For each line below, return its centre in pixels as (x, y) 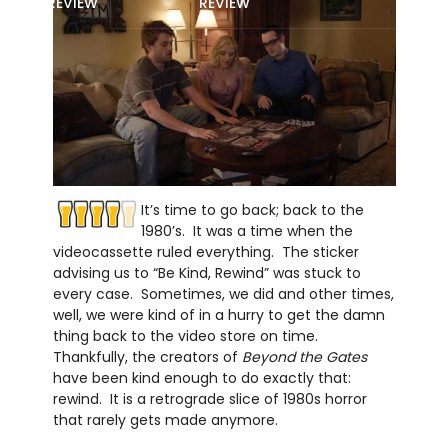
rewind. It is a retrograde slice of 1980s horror (209, 398)
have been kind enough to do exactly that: (201, 377)
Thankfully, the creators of (147, 356)
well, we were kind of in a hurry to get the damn (218, 314)
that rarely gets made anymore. (165, 419)
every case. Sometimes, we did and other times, (223, 293)
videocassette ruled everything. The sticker (205, 251)
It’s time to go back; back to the (252, 209)
